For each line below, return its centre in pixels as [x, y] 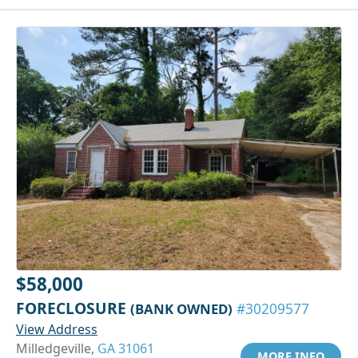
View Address [57, 329]
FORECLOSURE [73, 308]
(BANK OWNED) [181, 308]
